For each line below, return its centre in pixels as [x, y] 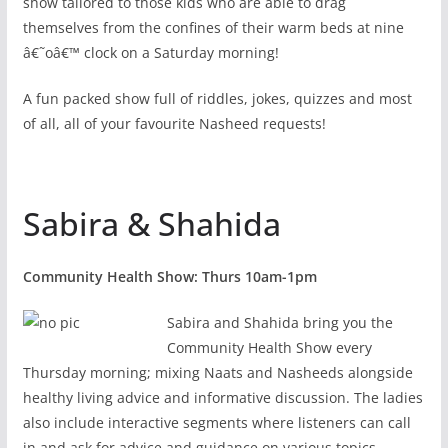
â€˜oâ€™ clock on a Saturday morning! [150, 52]
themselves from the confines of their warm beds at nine [213, 27]
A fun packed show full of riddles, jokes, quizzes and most [217, 98]
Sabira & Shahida [151, 223]
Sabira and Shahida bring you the [279, 322]
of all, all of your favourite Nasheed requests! [174, 123]
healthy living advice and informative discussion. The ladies [222, 397]
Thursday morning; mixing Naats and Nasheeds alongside [217, 372]
